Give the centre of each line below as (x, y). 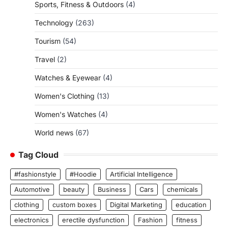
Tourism (48, 41)
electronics (32, 220)
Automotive (32, 189)
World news (54, 132)
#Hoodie (83, 174)
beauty (74, 189)
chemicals (182, 189)
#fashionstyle (35, 174)
